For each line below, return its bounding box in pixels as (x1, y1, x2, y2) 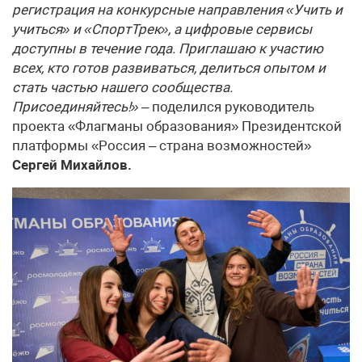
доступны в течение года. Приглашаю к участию (12, 40, 323, 57)
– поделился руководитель (138, 98, 314, 115)
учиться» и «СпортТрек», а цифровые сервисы (12, 20, 312, 37)
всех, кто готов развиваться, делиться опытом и (12, 59, 326, 76)
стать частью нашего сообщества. (12, 78, 233, 95)
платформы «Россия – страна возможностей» (12, 137, 311, 154)
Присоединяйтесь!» (12, 98, 138, 115)
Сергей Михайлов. (12, 156, 132, 173)
